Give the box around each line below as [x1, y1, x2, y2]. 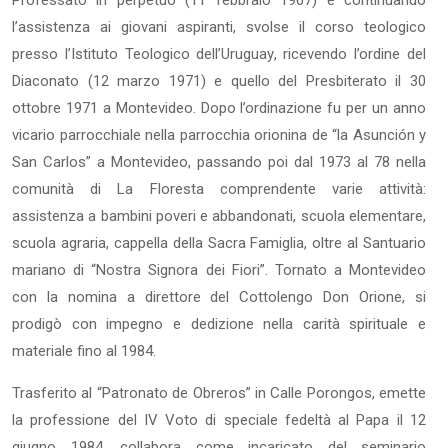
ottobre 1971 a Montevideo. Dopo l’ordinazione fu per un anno [12, 98, 426, 117]
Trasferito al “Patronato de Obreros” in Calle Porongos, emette [12, 383, 426, 402]
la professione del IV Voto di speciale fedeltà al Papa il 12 [12, 410, 426, 429]
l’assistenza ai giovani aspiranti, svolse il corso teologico [12, 17, 426, 36]
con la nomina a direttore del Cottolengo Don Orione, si [12, 287, 426, 306]
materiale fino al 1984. [12, 341, 156, 360]
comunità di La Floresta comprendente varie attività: [12, 179, 426, 198]
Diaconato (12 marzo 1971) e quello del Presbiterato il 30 [12, 71, 426, 90]
